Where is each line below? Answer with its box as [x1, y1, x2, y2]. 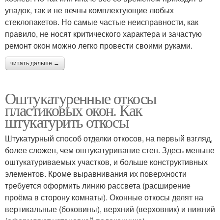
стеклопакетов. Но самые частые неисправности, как [5, 16, 198, 28]
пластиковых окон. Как [5, 99, 142, 121]
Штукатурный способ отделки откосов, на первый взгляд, [5, 133, 213, 144]
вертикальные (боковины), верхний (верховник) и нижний [5, 203, 215, 215]
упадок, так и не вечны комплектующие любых [5, 4, 174, 16]
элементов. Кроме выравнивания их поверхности [5, 168, 187, 180]
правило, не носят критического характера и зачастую [5, 28, 202, 40]
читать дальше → [10, 60, 59, 67]
